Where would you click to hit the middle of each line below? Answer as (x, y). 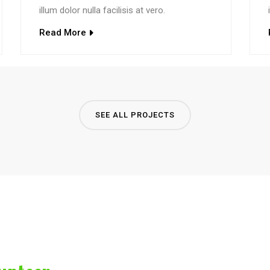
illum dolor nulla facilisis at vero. (102, 10)
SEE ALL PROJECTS (135, 115)
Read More (63, 32)
